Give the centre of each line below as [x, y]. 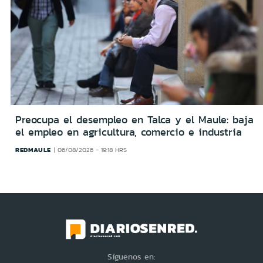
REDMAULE [33, 149]
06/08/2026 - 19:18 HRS [92, 150]
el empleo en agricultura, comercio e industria [129, 132]
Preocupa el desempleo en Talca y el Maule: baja [134, 119]
